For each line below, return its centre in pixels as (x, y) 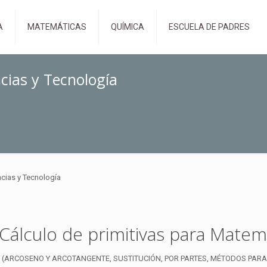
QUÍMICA (128, 27)
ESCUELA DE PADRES (209, 27)
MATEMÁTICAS (57, 27)
